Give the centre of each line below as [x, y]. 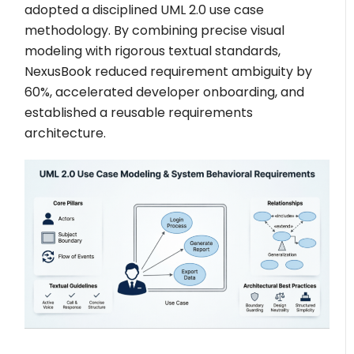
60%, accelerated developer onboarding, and [165, 92]
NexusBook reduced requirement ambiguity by [169, 72]
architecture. [66, 133]
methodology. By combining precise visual [155, 30]
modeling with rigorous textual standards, [153, 51]
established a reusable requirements [139, 113]
